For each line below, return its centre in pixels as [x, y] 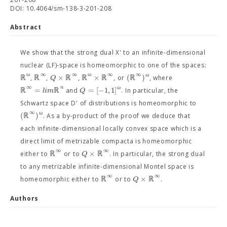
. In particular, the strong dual [157, 154]
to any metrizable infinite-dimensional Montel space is [107, 166]
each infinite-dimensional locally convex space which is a [111, 128]
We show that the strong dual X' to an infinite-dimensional [113, 52]
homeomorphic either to [61, 179]
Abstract [26, 27]
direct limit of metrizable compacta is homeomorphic [106, 141]
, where [161, 78]
